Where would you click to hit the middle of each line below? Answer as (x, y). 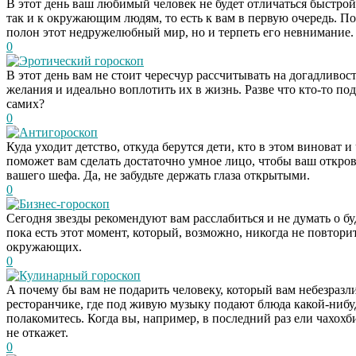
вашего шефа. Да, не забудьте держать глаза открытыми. (158, 175)
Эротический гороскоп (81, 60)
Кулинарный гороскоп (80, 275)
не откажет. (37, 332)
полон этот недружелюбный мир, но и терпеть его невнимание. (180, 32)
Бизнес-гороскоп (64, 203)
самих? (25, 103)
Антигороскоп (58, 132)
